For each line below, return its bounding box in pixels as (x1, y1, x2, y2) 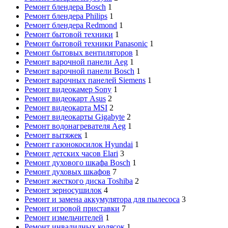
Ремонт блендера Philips (24, 11, 107, 20)
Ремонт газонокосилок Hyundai (24, 139, 133, 149)
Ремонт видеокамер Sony (24, 84, 111, 94)
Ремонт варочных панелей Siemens (24, 75, 146, 84)
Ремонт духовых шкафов (24, 167, 110, 176)
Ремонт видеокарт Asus (24, 94, 106, 103)
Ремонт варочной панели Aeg (24, 57, 128, 66)
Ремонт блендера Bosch (24, 2, 106, 11)
